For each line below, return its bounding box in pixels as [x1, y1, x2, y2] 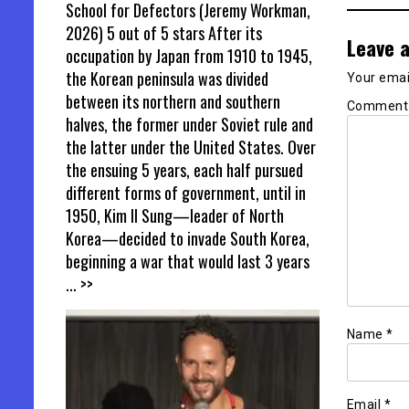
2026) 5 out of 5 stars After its [66, 20, 262, 45]
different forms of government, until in [66, 180, 306, 204]
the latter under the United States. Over [66, 134, 316, 159]
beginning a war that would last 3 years [66, 248, 309, 273]
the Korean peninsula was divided [66, 66, 268, 90]
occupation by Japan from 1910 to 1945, [66, 43, 312, 68]
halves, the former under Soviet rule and [66, 111, 313, 136]
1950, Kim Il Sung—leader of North [66, 203, 284, 227]
